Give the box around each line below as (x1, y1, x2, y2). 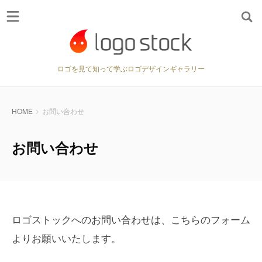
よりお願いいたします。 (12, 230, 121, 245)
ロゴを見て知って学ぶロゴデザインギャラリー (57, 63, 205, 73)
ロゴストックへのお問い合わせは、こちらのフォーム (12, 212, 250, 226)
